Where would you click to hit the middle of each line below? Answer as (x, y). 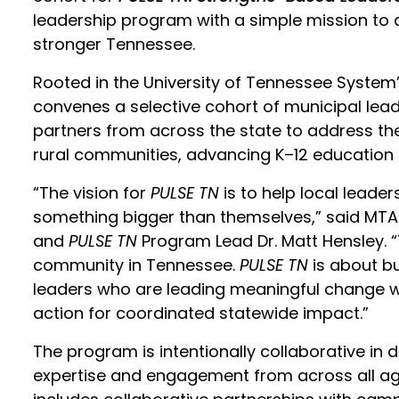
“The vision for (92, 193)
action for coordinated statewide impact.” (201, 313)
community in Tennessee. (137, 265)
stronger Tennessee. (114, 44)
